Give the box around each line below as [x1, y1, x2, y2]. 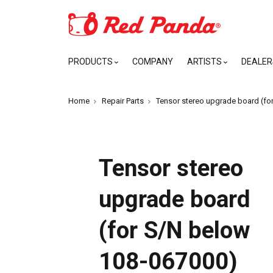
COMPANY [132, 57, 173, 66]
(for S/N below [99, 216, 250, 244]
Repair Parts [101, 96, 144, 105]
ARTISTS [187, 57, 224, 66]
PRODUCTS [68, 57, 115, 66]
